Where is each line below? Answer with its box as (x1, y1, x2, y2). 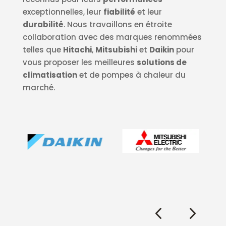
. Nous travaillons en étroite (63, 19, 172, 30)
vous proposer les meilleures (22, 57, 137, 68)
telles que (22, 44, 63, 55)
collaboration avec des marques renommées (22, 32, 202, 43)
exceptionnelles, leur (22, 7, 103, 18)
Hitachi (63, 44, 92, 55)
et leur (135, 7, 162, 18)
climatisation (22, 70, 77, 81)
